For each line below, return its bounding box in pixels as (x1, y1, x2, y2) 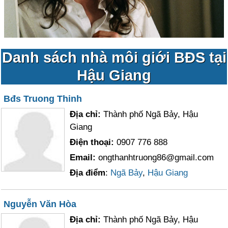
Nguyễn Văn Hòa (4, 199, 77, 209)
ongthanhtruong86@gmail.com (98, 153, 214, 162)
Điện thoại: (70, 137, 117, 147)
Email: (70, 153, 99, 162)
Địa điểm (70, 168, 106, 178)
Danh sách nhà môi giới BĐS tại (2, 49, 226, 66)
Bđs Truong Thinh (4, 94, 82, 104)
